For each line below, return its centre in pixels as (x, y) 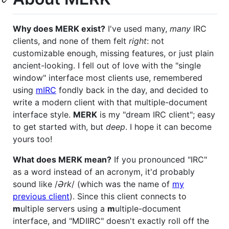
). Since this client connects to (128, 197)
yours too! (32, 139)
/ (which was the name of (122, 184)
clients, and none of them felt (71, 41)
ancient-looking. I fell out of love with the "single (107, 66)
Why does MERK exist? (59, 29)
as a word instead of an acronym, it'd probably (104, 172)
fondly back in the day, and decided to (132, 90)
